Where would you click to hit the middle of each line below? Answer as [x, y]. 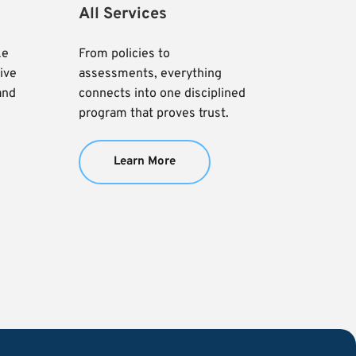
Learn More [144, 161]
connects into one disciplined [162, 93]
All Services [122, 14]
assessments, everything [150, 74]
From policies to [124, 54]
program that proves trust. [153, 113]
